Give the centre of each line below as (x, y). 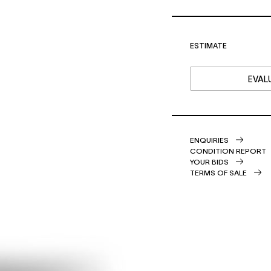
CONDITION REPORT (228, 150)
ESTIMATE (208, 45)
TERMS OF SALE (218, 172)
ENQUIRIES (209, 139)
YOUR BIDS (209, 161)
